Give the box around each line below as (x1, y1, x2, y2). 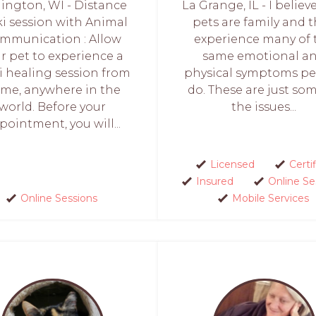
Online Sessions (20, 191, 97, 205)
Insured (196, 174, 233, 188)
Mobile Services (232, 191, 309, 205)
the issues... (231, 99, 296, 114)
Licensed (209, 157, 255, 171)
